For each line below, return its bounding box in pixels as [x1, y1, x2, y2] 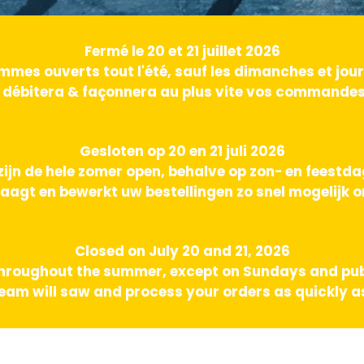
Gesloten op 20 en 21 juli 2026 [79, 141, 285, 162]
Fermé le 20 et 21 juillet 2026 [84, 41, 280, 62]
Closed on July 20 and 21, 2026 [74, 241, 290, 262]
